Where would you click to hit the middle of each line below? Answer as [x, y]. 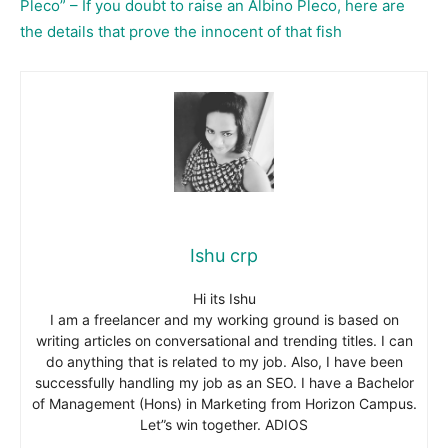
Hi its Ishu [224, 299]
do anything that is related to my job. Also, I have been [224, 362]
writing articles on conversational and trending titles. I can [224, 341]
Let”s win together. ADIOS [224, 425]
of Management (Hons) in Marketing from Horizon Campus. [224, 404]
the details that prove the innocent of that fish [181, 32]
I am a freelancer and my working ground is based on [224, 320]
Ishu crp [224, 256]
